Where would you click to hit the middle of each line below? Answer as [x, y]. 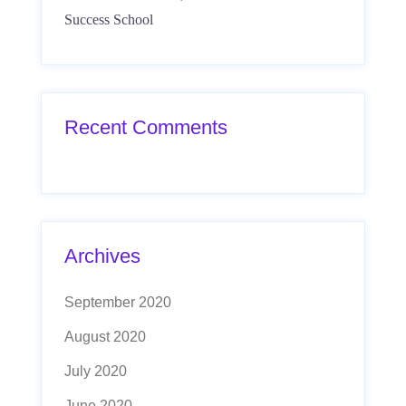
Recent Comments [146, 127]
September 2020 [118, 302]
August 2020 [105, 337]
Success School [109, 19]
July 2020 [96, 371]
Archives [102, 256]
